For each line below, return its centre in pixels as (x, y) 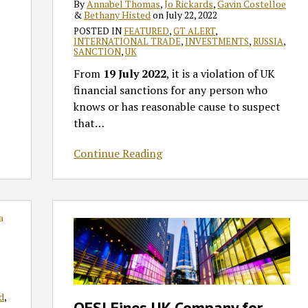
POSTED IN (99, 31)
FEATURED (147, 31)
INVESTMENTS (217, 42)
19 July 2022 (135, 74)
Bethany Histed (118, 15)
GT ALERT (195, 31)
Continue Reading (118, 154)
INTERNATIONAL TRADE (128, 42)
